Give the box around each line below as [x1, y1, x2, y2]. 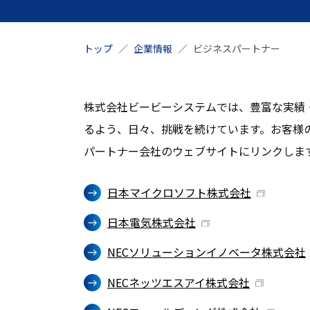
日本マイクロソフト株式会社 [107, 184, 251, 201]
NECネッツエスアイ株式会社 [107, 273, 250, 291]
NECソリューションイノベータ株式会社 [107, 244, 306, 261]
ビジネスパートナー [193, 42, 280, 55]
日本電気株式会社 [107, 214, 196, 231]
